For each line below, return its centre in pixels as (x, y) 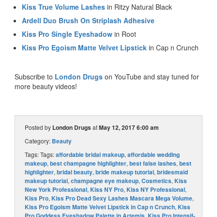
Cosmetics (156, 181)
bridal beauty (75, 172)
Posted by (39, 127)
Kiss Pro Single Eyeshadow (67, 34)
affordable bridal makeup (90, 155)
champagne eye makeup (105, 181)
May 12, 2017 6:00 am (129, 128)
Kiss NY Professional (156, 190)
